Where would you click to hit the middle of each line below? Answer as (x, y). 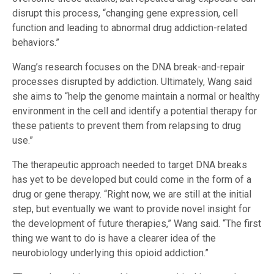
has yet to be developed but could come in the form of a (132, 179)
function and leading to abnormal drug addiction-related (130, 28)
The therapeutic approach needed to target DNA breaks (130, 165)
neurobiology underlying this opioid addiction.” (110, 253)
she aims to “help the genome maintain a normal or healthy (136, 96)
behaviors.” (36, 42)
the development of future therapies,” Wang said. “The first (137, 223)
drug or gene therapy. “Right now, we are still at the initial (132, 194)
